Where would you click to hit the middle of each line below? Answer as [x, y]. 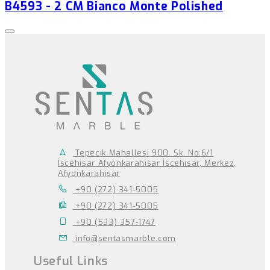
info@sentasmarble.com [124, 238]
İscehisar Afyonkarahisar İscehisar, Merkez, [147, 163]
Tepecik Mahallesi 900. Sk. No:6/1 [143, 152]
